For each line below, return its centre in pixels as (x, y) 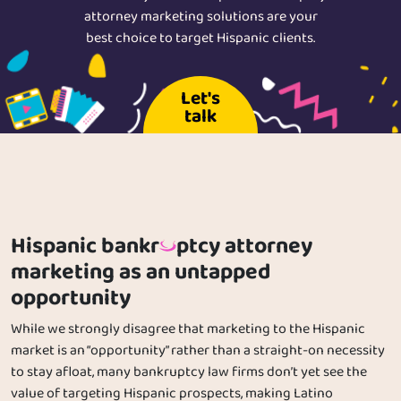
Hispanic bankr (85, 247)
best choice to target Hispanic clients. (200, 39)
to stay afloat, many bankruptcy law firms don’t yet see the (189, 373)
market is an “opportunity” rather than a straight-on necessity (198, 351)
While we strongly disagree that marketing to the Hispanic (188, 330)
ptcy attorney (245, 247)
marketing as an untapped (141, 273)
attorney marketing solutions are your (200, 17)
